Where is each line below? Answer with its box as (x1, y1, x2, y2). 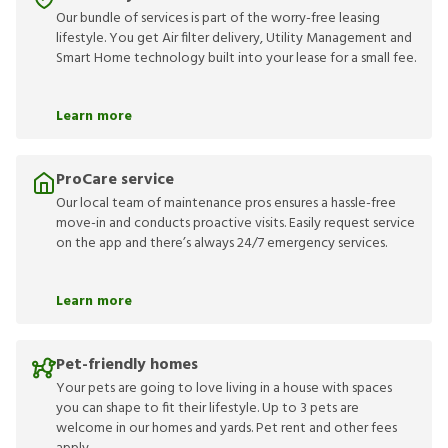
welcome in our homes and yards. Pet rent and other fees (56, 417, 397, 440)
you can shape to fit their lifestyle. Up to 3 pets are (56, 397, 359, 420)
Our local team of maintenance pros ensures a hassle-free (56, 192, 396, 215)
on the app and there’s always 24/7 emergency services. (56, 232, 387, 255)
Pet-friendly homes (56, 352, 198, 378)
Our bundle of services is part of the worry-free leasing (56, 7, 380, 30)
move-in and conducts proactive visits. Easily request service (56, 212, 415, 235)
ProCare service (56, 167, 174, 193)
